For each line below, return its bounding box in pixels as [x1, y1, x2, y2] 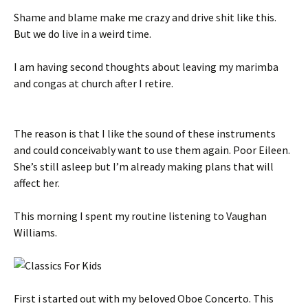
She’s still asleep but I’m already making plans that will [14, 159, 274, 173]
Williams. [14, 225, 57, 239]
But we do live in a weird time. [14, 27, 151, 41]
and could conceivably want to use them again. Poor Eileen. [14, 143, 290, 157]
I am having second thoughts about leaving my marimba [14, 60, 278, 74]
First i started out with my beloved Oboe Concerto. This [14, 291, 274, 305]
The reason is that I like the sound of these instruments [14, 126, 276, 140]
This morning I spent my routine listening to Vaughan [14, 209, 267, 223]
